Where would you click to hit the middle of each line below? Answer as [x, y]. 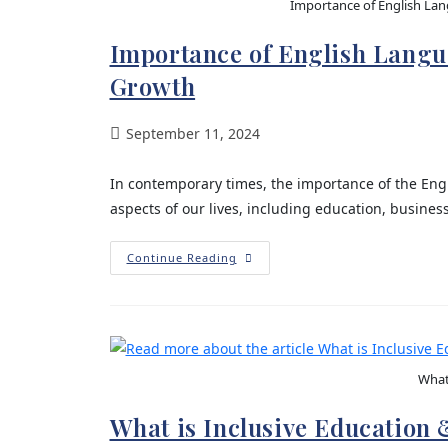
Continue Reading [181, 257]
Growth [152, 86]
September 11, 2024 [192, 133]
